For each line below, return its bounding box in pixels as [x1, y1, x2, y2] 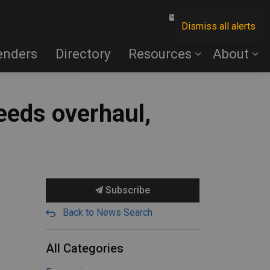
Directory [55, 46, 110, 61]
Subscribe [103, 184, 150, 196]
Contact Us [180, 12, 227, 24]
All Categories [46, 241, 124, 256]
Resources [128, 46, 192, 61]
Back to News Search [63, 207, 152, 218]
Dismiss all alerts [181, 20, 256, 32]
